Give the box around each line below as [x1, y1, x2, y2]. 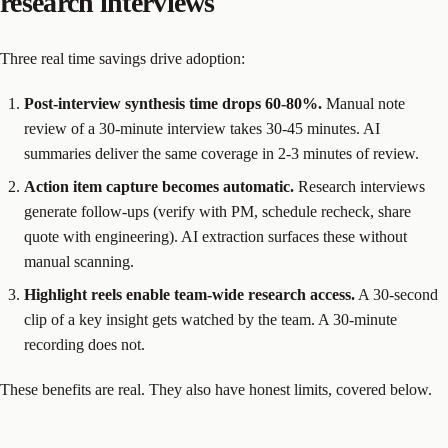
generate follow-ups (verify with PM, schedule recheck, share [24, 202, 411, 220]
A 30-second [355, 285, 438, 303]
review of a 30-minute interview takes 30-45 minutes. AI [24, 119, 380, 137]
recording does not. [24, 335, 145, 353]
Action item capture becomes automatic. [24, 177, 294, 195]
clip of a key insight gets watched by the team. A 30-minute [24, 310, 397, 328]
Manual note [322, 94, 405, 112]
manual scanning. [24, 252, 134, 270]
